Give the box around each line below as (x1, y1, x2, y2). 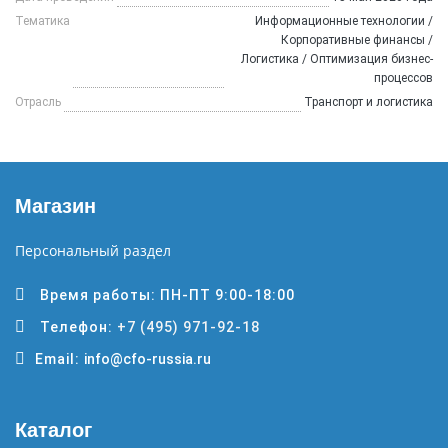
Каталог (15, 419, 92, 442)
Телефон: (39, 319, 117, 336)
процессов (374, 71, 433, 86)
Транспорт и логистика (304, 95, 433, 110)
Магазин (15, 195, 96, 218)
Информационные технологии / (255, 14, 433, 29)
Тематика (15, 14, 70, 29)
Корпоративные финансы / (281, 33, 433, 48)
